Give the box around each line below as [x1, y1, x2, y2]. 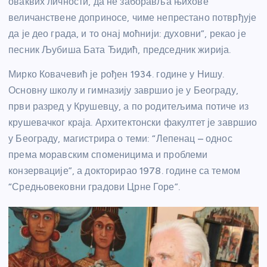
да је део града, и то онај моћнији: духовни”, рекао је [8, 28, 246, 40]
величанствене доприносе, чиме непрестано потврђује [8, 12, 257, 24]
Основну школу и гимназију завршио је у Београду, [8, 85, 238, 97]
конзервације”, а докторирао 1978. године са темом [8, 165, 240, 177]
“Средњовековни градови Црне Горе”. [8, 181, 180, 193]
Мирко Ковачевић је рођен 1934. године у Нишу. [8, 69, 225, 80]
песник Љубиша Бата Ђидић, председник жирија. [8, 44, 231, 56]
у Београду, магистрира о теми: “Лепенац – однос [8, 133, 232, 145]
